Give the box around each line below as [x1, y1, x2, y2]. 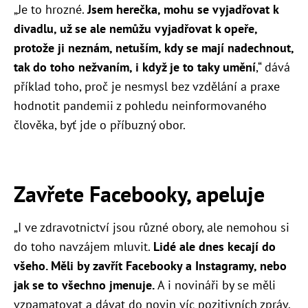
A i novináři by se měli [155, 277, 276, 294]
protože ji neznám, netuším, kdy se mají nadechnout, [14, 40, 294, 56]
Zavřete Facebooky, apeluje [14, 179, 265, 209]
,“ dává [256, 59, 290, 76]
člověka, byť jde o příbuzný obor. [14, 117, 186, 133]
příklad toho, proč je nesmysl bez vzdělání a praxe [14, 78, 280, 95]
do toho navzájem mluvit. [14, 239, 153, 255]
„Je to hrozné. [14, 1, 87, 18]
